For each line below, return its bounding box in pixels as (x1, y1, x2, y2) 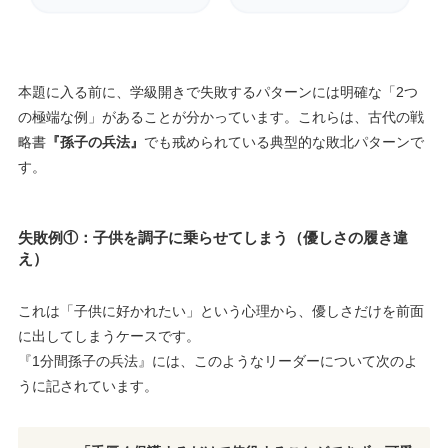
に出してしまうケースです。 (17, 328, 200, 345)
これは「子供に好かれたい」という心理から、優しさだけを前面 (17, 303, 424, 320)
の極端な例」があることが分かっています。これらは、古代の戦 (17, 109, 424, 126)
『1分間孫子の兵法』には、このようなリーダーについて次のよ (17, 353, 418, 370)
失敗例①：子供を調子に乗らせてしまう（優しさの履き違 (17, 228, 408, 246)
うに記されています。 (17, 378, 158, 395)
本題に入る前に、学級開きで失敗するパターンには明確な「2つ (17, 84, 418, 101)
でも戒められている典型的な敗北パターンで (143, 134, 424, 151)
